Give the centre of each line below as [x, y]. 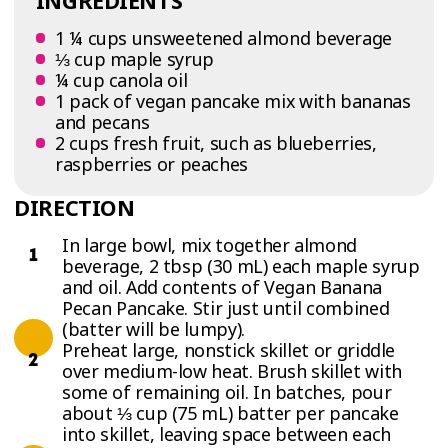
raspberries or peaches [151, 163]
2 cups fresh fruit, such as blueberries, [215, 142]
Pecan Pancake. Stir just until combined [226, 307]
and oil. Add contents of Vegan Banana [222, 286]
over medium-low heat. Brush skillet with [232, 370]
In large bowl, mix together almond [209, 244]
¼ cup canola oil [121, 79]
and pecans [102, 121]
